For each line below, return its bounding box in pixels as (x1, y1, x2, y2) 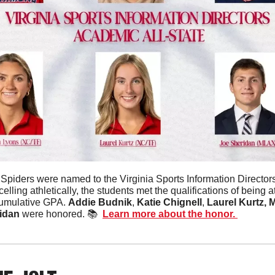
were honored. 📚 (22, 208, 103, 219)
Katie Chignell (137, 196, 202, 207)
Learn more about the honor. (103, 208, 238, 219)
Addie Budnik (68, 196, 132, 207)
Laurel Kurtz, (207, 196, 266, 207)
